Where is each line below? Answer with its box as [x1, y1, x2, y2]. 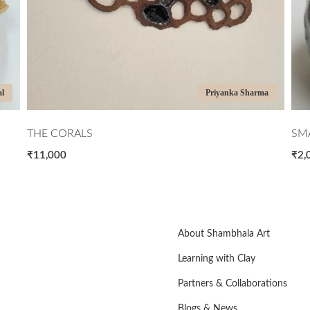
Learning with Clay [178, 253, 255, 264]
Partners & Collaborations [178, 278, 287, 289]
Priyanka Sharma [205, 87, 268, 98]
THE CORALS [27, 127, 93, 139]
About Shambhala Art [178, 228, 270, 239]
